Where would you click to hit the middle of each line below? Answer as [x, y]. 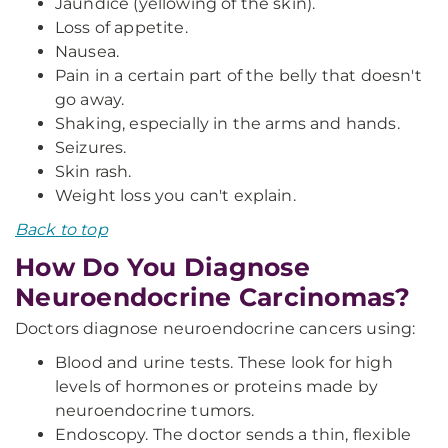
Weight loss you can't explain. [175, 195]
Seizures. [91, 147]
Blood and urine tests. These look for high [224, 362]
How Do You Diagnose [162, 267]
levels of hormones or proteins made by [217, 386]
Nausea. [87, 51]
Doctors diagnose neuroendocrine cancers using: [215, 328]
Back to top [61, 229]
